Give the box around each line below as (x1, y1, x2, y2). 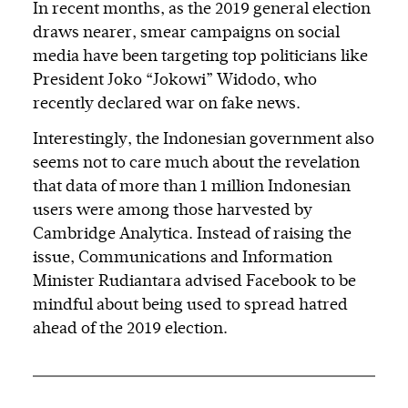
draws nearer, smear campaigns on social (33, 25, 340, 42)
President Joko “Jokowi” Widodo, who (33, 72, 317, 89)
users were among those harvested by (33, 202, 312, 219)
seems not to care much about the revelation (33, 155, 360, 172)
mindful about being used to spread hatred (33, 297, 348, 314)
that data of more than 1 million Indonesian (33, 178, 351, 196)
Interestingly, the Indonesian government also (33, 131, 374, 148)
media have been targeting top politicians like (33, 48, 368, 66)
